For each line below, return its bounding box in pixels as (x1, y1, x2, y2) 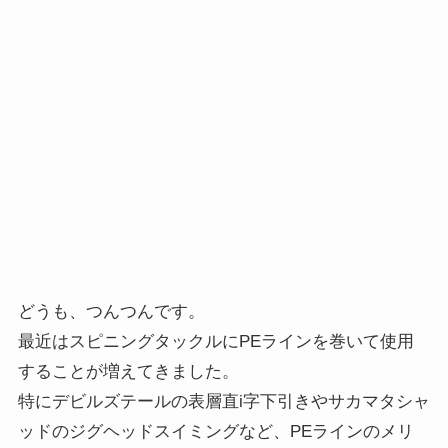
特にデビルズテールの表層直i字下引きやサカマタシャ (17, 391, 430, 411)
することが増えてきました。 (17, 361, 239, 381)
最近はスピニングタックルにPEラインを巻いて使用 (17, 331, 414, 351)
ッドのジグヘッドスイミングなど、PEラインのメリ (17, 421, 414, 441)
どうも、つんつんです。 (17, 301, 205, 321)
